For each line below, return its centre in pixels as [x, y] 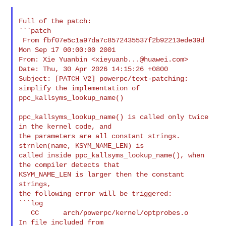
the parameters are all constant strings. [100, 136]
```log [31, 203]
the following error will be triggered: [96, 193]
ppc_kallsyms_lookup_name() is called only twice [114, 117]
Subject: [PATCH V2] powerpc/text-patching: [104, 78]
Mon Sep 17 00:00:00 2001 [67, 50]
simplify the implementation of [81, 88]
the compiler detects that [69, 165]
